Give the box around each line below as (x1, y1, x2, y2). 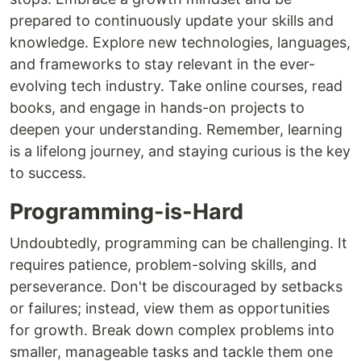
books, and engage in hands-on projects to (10, 99, 305, 117)
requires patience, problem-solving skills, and (10, 256, 317, 274)
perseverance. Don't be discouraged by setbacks (10, 278, 342, 296)
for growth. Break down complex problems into (10, 322, 334, 339)
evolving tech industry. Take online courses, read (10, 77, 342, 95)
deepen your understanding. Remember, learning (10, 121, 342, 139)
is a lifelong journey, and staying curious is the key (10, 143, 351, 160)
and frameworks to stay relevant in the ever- (10, 56, 315, 73)
